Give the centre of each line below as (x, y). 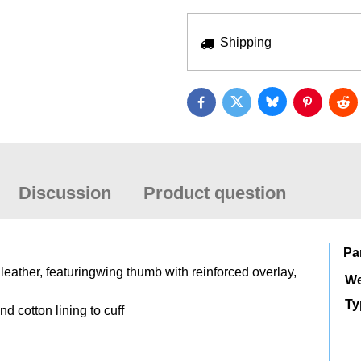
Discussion (64, 193)
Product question (214, 193)
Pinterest (332, 107)
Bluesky (294, 106)
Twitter (255, 107)
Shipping (245, 42)
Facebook (229, 107)
